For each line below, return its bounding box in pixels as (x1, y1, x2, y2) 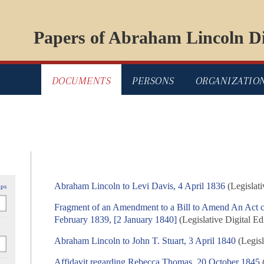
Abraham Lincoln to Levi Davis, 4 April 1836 (54, 181, 226, 192)
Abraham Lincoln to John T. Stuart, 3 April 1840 (54, 236, 236, 246)
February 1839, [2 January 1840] (54, 214, 177, 225)
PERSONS (132, 75, 174, 87)
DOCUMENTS (51, 75, 111, 87)
